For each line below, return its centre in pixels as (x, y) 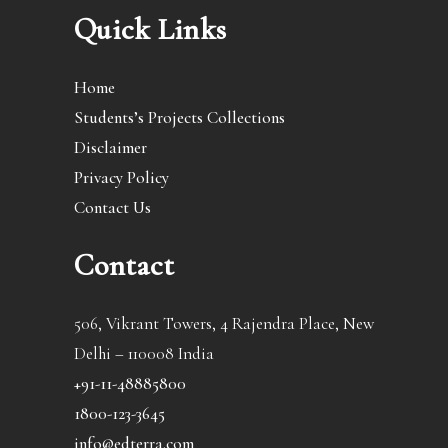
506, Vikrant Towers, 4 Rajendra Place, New (224, 324)
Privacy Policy (121, 178)
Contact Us (112, 208)
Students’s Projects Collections (179, 118)
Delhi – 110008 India (144, 354)
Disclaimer (110, 148)
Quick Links (150, 30)
